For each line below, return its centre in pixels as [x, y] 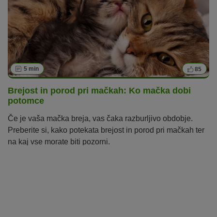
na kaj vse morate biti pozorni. [59, 141]
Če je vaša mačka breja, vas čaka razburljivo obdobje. [100, 118]
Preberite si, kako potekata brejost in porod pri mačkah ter [106, 130]
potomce [26, 101]
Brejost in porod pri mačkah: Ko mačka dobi [99, 91]
